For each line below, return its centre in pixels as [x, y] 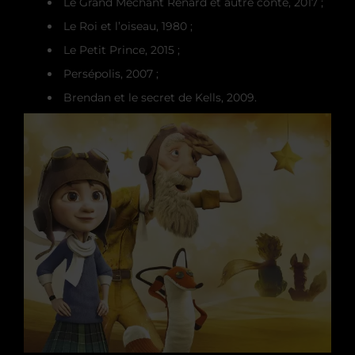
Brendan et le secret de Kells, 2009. [160, 97]
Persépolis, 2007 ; [111, 73]
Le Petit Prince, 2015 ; [122, 50]
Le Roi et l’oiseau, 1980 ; [128, 26]
